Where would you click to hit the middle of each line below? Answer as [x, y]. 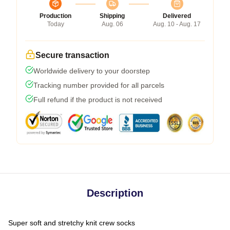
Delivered [177, 16]
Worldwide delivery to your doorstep [92, 71]
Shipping [112, 16]
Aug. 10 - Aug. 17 [177, 24]
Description [115, 193]
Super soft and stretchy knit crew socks [72, 223]
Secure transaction [72, 55]
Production [55, 16]
